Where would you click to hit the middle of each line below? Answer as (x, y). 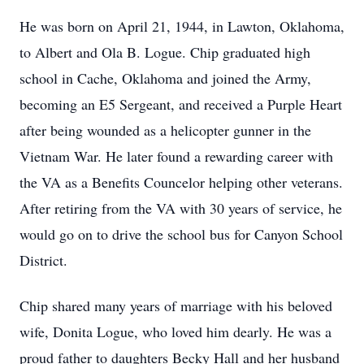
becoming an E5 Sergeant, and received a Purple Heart (181, 104)
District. (43, 260)
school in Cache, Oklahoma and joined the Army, (165, 78)
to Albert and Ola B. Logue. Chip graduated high (165, 52)
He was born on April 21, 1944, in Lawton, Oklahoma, (182, 26)
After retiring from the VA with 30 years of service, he (181, 208)
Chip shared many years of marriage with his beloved (176, 305)
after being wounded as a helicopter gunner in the (165, 130)
